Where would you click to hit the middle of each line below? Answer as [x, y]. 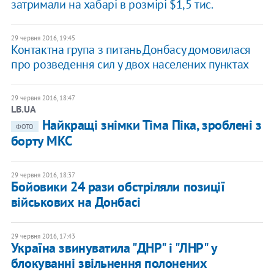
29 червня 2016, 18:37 [43, 175]
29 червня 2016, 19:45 [43, 38]
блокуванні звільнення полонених [109, 263]
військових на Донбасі [76, 202]
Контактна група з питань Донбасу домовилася [131, 50]
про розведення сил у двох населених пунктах [130, 65]
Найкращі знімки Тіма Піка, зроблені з [152, 125]
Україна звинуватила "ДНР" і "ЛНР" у [114, 248]
